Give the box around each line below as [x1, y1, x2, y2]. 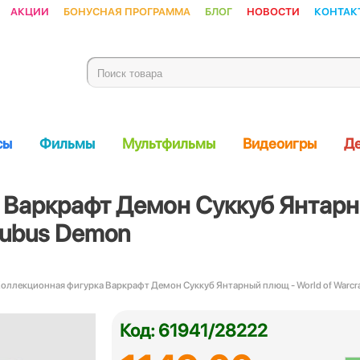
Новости [247, 3, 300, 18]
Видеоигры [243, 135, 317, 152]
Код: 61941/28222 [120, 320, 268, 341]
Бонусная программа [63, 3, 190, 18]
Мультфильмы [122, 135, 215, 152]
